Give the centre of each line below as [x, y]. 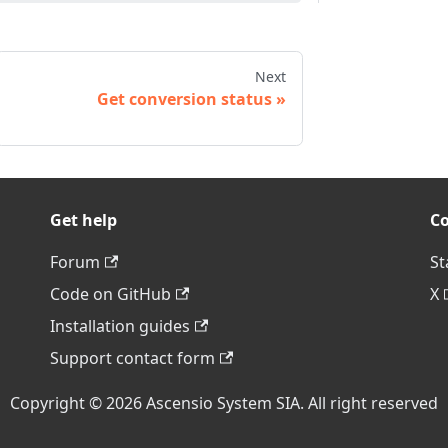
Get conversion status [184, 98]
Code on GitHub [110, 294]
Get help [83, 220]
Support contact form [132, 358]
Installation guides [120, 326]
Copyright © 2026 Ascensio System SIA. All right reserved [224, 403]
